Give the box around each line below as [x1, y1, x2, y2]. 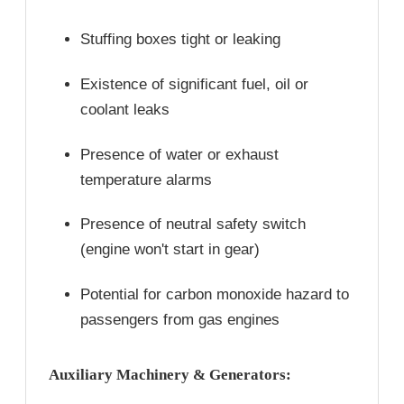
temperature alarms [80, 170, 213, 188]
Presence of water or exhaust [80, 145, 280, 163]
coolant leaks [80, 100, 170, 118]
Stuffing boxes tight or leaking [80, 31, 281, 49]
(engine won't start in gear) [80, 241, 261, 259]
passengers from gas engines [80, 311, 280, 329]
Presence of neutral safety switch [80, 216, 307, 234]
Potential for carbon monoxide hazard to [80, 286, 350, 304]
